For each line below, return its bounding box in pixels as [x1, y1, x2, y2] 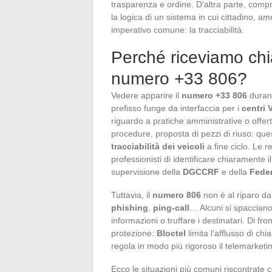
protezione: [111, 228, 157, 238]
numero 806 [152, 189, 201, 200]
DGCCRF [183, 166, 219, 177]
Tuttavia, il [111, 189, 152, 200]
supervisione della [111, 166, 183, 177]
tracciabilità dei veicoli [111, 141, 205, 151]
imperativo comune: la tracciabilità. [111, 24, 244, 35]
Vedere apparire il [111, 90, 182, 100]
